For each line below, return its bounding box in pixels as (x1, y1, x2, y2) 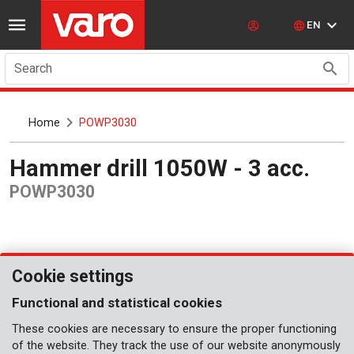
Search (14, 61, 52, 76)
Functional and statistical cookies (12, 295, 222, 311)
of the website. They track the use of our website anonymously (12, 339, 341, 352)
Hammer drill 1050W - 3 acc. (26, 154, 310, 182)
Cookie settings (12, 266, 134, 286)
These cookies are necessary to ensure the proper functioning (12, 322, 337, 336)
